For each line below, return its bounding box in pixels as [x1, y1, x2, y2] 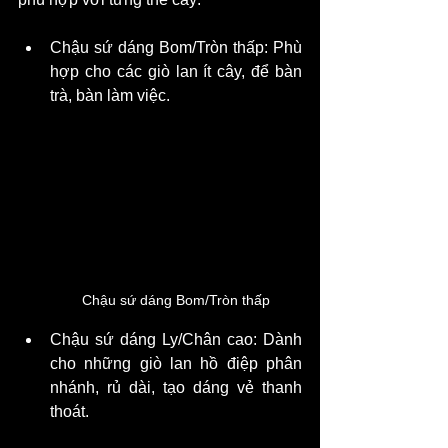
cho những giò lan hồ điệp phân [50, 354, 302, 372]
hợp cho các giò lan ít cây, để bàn [50, 63, 302, 81]
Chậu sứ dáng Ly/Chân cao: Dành [50, 330, 302, 348]
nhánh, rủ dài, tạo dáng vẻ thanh [50, 378, 302, 396]
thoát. [50, 402, 89, 420]
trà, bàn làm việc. [50, 87, 170, 105]
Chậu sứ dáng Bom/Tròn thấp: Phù [50, 39, 302, 57]
